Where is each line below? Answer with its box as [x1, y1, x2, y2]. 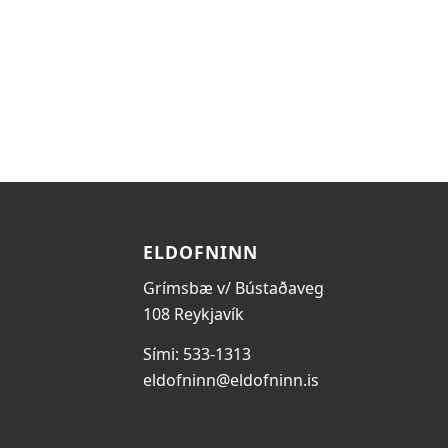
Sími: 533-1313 [142, 342, 251, 365]
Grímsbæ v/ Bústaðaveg [142, 277, 324, 300]
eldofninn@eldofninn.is [142, 368, 319, 391]
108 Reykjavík [142, 303, 244, 326]
